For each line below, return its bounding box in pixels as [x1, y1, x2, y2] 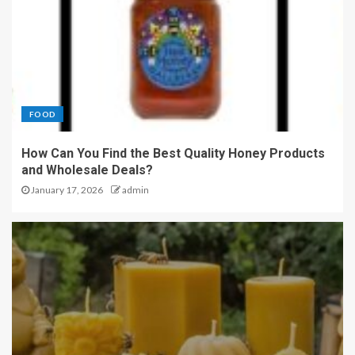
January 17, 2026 [29, 184, 103, 197]
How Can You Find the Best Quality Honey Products [21, 146, 325, 162]
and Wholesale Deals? [21, 162, 153, 178]
